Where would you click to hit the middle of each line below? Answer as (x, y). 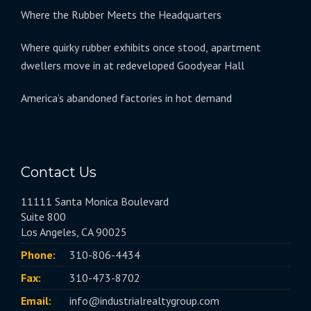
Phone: (38, 255)
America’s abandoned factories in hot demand (126, 98)
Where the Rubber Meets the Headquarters (121, 15)
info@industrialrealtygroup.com (144, 301)
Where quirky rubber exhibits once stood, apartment (141, 48)
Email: (36, 301)
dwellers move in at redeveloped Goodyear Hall (133, 66)
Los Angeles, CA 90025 (74, 232)
